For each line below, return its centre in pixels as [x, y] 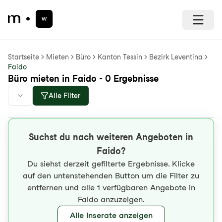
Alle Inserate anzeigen [111, 215]
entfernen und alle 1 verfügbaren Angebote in [111, 188]
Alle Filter [65, 96]
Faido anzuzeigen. [111, 199]
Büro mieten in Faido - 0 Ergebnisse [83, 79]
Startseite [24, 57]
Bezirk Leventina [176, 57]
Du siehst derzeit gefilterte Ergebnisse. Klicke [111, 164]
